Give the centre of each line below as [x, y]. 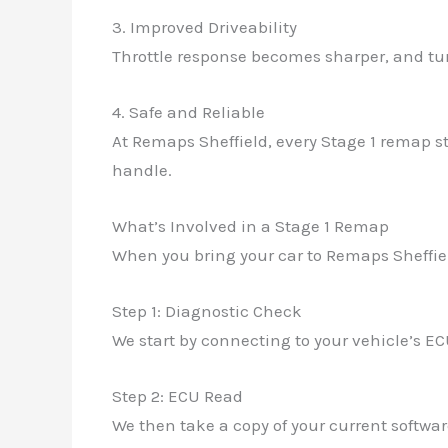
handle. [142, 169]
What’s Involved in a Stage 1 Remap [250, 225]
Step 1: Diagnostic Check [207, 311]
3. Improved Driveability [204, 26]
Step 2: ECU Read [177, 396]
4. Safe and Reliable [188, 111]
